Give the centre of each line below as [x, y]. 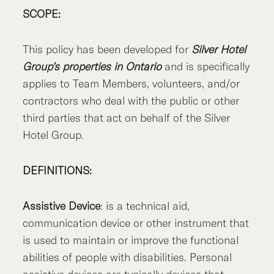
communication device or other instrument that [136, 223]
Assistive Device [62, 206]
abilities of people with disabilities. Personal [128, 257]
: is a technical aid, [145, 206]
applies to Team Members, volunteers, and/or [131, 83]
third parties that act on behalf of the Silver [127, 117]
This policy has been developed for [107, 49]
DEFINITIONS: [57, 170]
